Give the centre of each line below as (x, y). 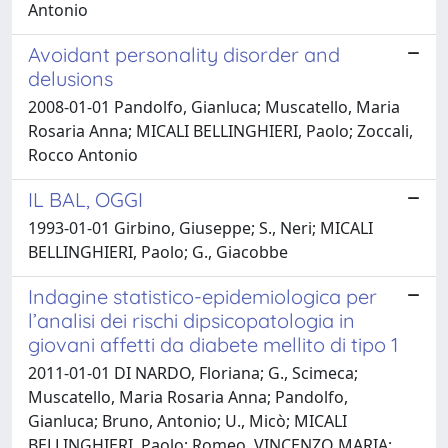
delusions (70, 78)
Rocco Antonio (83, 154)
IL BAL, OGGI (85, 199)
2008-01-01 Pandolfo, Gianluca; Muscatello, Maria (214, 106)
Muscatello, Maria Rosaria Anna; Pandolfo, (188, 396)
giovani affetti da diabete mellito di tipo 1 (213, 344)
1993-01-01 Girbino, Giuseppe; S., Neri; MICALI (200, 227)
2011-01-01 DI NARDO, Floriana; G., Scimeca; (193, 372)
